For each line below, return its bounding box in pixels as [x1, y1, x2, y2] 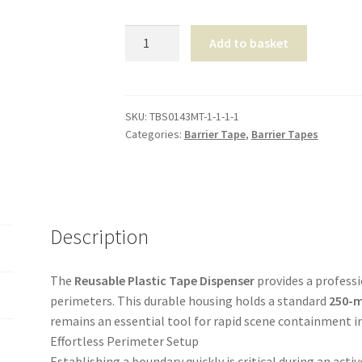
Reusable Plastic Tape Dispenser [74, 271, 255, 288]
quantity [124, 86, 171, 103]
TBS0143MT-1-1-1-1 [149, 108, 239, 124]
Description [50, 223, 149, 250]
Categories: [124, 126, 184, 141]
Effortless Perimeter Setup [50, 332, 200, 349]
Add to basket [209, 35, 289, 52]
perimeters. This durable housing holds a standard [50, 292, 330, 309]
